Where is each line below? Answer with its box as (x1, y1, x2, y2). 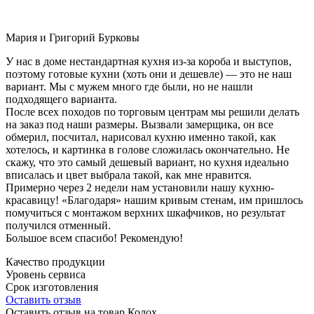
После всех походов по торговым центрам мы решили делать (6, 105, 299, 118)
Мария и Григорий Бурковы (6, 31, 139, 43)
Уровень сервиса (6, 268, 86, 280)
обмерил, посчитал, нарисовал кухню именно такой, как (6, 130, 276, 143)
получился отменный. (6, 219, 111, 231)
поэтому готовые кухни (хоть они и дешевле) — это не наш (6, 67, 292, 80)
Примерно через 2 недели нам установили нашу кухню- (6, 181, 274, 193)
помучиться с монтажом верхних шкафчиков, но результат (6, 206, 285, 219)
